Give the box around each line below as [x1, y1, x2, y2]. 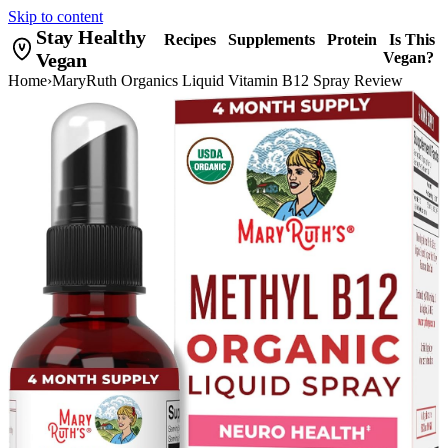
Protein [327, 31, 377, 48]
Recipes [164, 31, 216, 48]
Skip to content [8, 8, 103, 25]
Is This [389, 31, 435, 48]
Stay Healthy [36, 26, 146, 48]
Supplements [228, 31, 315, 48]
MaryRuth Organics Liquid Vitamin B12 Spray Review [52, 72, 403, 89]
